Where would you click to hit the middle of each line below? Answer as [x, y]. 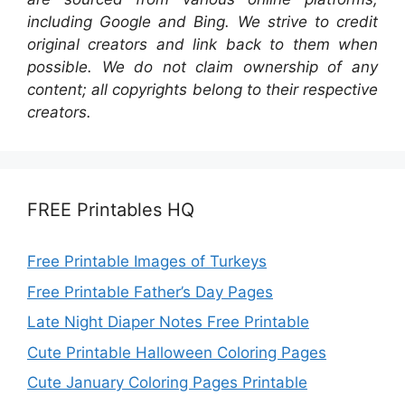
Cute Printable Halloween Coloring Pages [177, 352]
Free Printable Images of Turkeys [147, 262]
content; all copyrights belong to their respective [202, 90]
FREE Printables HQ [111, 210]
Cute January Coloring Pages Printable [167, 383]
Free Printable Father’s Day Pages [150, 292]
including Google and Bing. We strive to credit [202, 22]
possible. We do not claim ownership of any [202, 67]
